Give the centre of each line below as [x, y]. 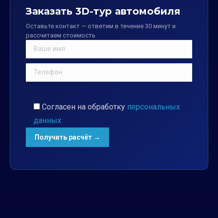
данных [47, 120]
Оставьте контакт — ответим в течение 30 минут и [101, 26]
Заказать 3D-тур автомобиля [103, 11]
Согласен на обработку [84, 107]
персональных [154, 107]
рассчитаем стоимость [61, 35]
